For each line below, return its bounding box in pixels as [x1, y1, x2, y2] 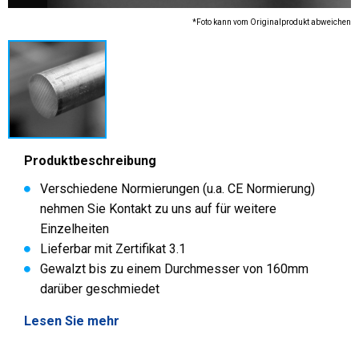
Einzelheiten [40, 221, 109, 236]
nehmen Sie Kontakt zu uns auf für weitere [40, 201, 276, 216]
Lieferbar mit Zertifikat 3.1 [40, 241, 186, 256]
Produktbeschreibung [24, 153, 156, 168]
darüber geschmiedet [40, 281, 159, 296]
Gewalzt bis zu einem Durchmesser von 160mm [40, 261, 309, 276]
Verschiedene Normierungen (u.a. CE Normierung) [40, 181, 315, 196]
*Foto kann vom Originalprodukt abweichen [192, 18, 351, 27]
